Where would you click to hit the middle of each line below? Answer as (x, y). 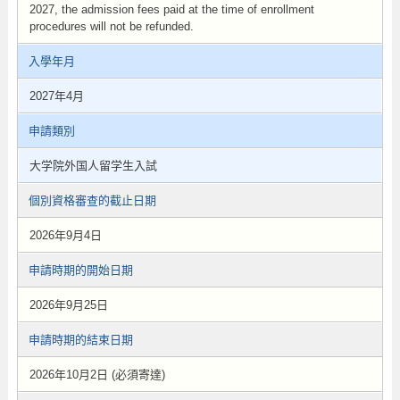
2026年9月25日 (68, 305)
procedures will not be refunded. (111, 26)
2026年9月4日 (65, 235)
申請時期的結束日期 (80, 340)
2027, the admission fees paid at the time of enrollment (171, 9)
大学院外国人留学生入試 (93, 166)
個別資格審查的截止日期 (92, 200)
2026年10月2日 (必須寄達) (97, 375)
